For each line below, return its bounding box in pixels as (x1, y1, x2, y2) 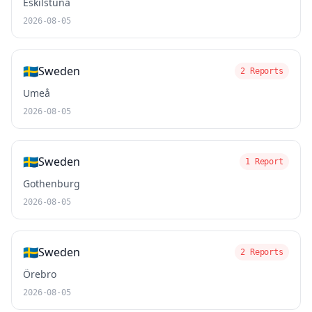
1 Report (244, 157, 283, 166)
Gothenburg (23, 177, 80, 190)
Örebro (23, 267, 56, 281)
